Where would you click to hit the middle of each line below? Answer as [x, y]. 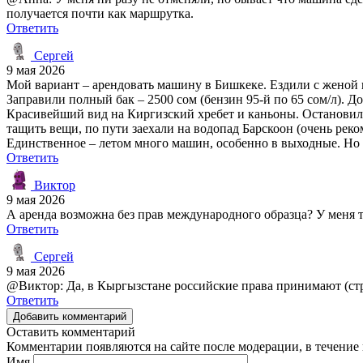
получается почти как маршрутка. [100, 13]
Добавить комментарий [70, 316]
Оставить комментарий [71, 331]
